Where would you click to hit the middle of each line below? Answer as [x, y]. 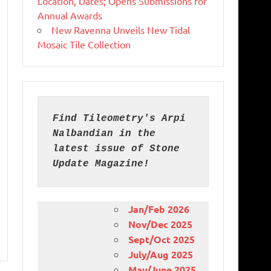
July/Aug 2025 [161, 254]
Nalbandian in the [104, 133]
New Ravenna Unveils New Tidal [121, 29]
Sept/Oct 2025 [162, 239]
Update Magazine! [101, 164]
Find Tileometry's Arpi [119, 118]
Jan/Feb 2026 [159, 209]
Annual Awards [70, 15]
